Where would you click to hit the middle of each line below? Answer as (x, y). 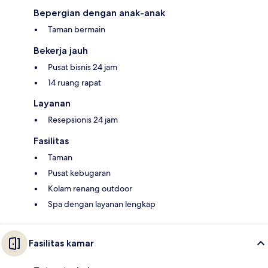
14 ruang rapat (74, 83)
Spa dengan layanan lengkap (102, 204)
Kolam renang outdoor (90, 189)
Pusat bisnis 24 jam (83, 67)
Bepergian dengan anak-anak (99, 13)
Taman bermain (77, 30)
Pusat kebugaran (79, 173)
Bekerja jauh (61, 51)
